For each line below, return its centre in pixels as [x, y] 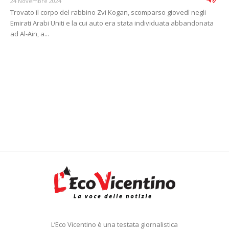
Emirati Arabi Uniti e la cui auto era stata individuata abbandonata [112, 23]
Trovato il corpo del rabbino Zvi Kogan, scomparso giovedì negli [108, 13]
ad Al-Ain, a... [30, 34]
